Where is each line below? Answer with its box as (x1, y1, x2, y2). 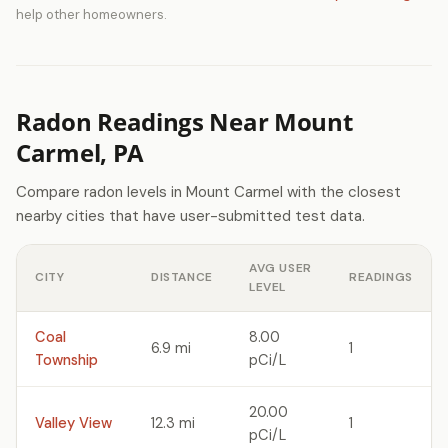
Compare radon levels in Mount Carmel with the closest (16, 182, 401, 202)
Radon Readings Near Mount (16, 105, 353, 138)
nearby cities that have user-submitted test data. (16, 206, 365, 226)
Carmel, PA (16, 136, 144, 169)
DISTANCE (151, 269, 213, 285)
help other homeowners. (16, 6, 167, 23)
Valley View (35, 414, 112, 432)
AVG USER (249, 260, 312, 276)
